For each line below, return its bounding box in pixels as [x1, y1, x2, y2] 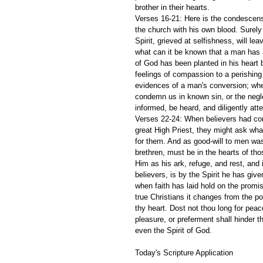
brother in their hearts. [135, 2, 210, 12]
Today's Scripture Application [135, 248, 233, 257]
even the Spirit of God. [135, 225, 214, 235]
